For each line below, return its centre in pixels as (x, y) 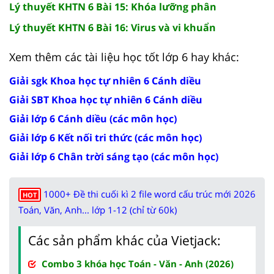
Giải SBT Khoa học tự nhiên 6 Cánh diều (106, 100)
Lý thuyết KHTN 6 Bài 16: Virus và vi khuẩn (113, 28)
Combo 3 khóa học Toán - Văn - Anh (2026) (138, 264)
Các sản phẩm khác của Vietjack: (124, 241)
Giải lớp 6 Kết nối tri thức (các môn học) (106, 138)
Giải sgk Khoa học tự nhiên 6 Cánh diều (105, 81)
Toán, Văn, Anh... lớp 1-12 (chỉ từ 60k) (98, 210)
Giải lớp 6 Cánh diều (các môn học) (93, 119)
